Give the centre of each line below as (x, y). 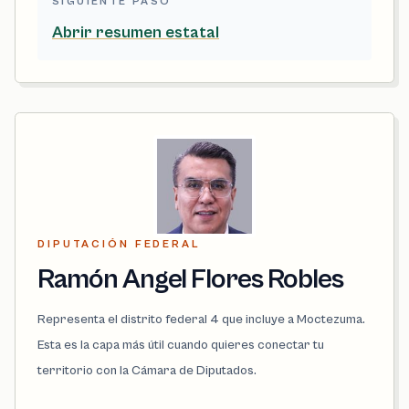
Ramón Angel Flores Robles (190, 280)
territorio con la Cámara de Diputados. (147, 371)
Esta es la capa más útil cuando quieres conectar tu (181, 346)
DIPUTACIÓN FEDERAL (119, 245)
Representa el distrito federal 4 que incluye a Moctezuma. (201, 320)
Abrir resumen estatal (136, 33)
